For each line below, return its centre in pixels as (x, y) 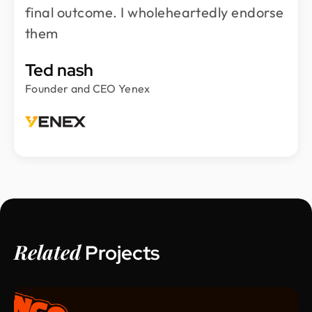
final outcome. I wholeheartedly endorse (155, 12)
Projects (120, 252)
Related (47, 251)
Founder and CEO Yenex (88, 88)
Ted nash (59, 70)
